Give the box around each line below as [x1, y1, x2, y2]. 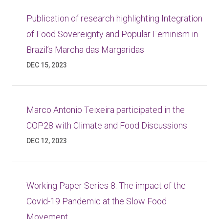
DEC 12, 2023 [26, 137, 67, 145]
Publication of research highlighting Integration [26, 13, 202, 23]
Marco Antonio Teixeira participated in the [26, 105, 185, 115]
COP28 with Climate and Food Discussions [26, 120, 187, 131]
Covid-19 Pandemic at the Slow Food [26, 196, 167, 206]
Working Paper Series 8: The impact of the [26, 180, 186, 191]
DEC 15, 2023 [26, 61, 67, 69]
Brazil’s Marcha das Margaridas [26, 44, 144, 55]
